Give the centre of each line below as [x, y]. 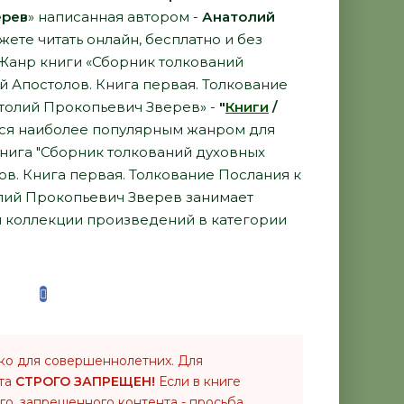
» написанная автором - [115, 17]
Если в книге [198, 381]
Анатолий [239, 17]
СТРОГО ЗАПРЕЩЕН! [85, 381]
